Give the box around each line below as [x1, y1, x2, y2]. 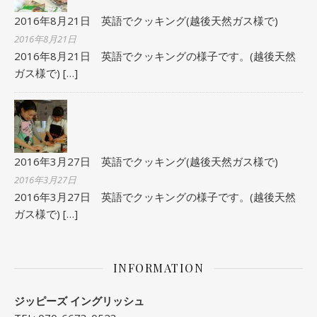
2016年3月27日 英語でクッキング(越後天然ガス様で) [14, 154, 278, 168]
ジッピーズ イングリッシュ [14, 294, 144, 308]
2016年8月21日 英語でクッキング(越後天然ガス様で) [14, 13, 278, 28]
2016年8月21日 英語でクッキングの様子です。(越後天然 [14, 49, 296, 63]
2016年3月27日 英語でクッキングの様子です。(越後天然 [14, 190, 296, 204]
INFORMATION [113, 260, 204, 275]
